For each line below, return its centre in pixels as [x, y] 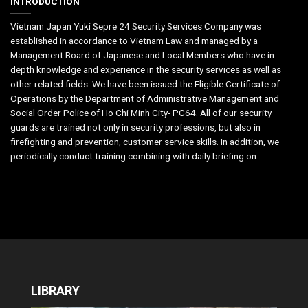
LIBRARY [55, 291]
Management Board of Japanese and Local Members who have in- [144, 55]
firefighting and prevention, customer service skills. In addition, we [145, 141]
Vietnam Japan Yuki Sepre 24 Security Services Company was [136, 26]
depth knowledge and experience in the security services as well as [146, 69]
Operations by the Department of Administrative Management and [145, 98]
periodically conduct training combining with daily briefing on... [136, 156]
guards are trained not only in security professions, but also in [135, 127]
